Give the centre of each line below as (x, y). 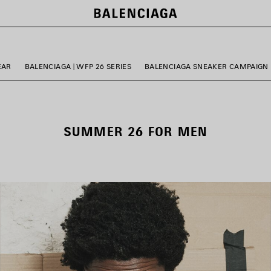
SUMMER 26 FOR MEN (135, 131)
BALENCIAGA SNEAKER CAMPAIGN (207, 66)
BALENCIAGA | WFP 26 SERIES (78, 66)
